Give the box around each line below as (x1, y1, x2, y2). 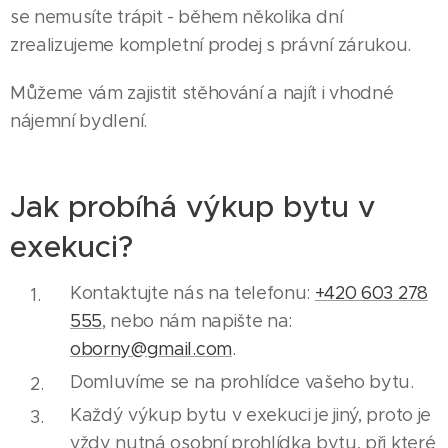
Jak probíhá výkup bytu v (10, 188, 375, 225)
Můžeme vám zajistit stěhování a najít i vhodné (10, 82, 394, 104)
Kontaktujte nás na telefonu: (70, 282, 315, 304)
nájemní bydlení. (10, 110, 147, 132)
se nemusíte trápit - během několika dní (10, 6, 343, 28)
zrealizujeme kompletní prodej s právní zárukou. (10, 34, 411, 56)
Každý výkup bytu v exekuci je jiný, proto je (70, 404, 431, 426)
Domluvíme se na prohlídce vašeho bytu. (70, 371, 414, 393)
